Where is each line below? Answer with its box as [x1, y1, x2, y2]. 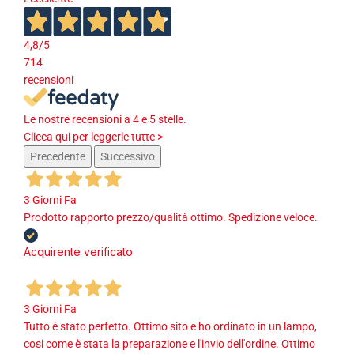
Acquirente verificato [24, 244, 133, 258]
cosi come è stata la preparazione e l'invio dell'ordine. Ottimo [24, 337, 315, 350]
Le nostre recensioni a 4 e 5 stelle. [24, 112, 186, 126]
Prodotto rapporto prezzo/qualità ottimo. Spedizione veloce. [24, 210, 318, 224]
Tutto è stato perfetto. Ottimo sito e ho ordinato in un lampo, [24, 319, 317, 333]
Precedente [30, 149, 85, 163]
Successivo [100, 149, 155, 163]
